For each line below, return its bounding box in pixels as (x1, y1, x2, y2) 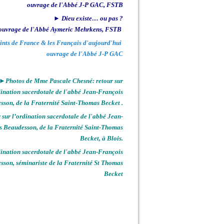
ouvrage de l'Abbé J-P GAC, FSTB (27, 1, 123, 8)
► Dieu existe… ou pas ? (53, 14, 123, 22)
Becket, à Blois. (80, 134, 123, 142)
